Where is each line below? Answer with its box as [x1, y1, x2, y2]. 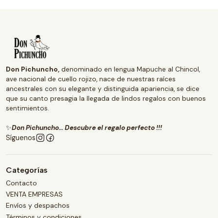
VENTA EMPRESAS [6, 189, 63, 199]
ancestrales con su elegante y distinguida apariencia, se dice [6, 85, 200, 93]
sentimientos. [6, 104, 49, 113]
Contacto [6, 178, 37, 187]
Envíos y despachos [6, 201, 70, 210]
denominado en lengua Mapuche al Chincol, [59, 65, 200, 74]
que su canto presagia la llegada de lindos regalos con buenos [6, 94, 206, 103]
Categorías [6, 165, 48, 175]
